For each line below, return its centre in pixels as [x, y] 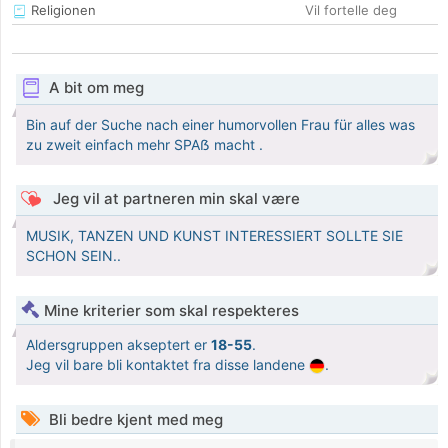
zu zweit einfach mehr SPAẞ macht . [144, 145]
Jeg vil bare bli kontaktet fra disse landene [167, 365]
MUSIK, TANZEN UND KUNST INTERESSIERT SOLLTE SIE [214, 236]
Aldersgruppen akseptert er [118, 345]
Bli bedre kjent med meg [134, 420]
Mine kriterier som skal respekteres [171, 311]
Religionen [61, 10]
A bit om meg [96, 88]
